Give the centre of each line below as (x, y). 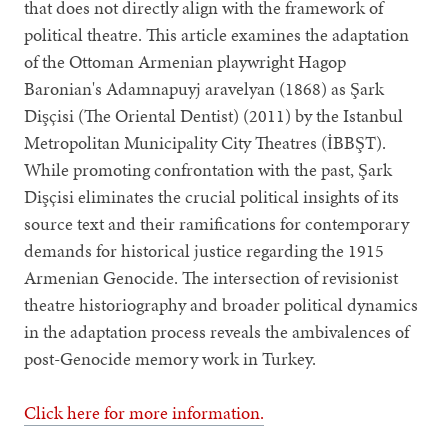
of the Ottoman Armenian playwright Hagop (185, 62)
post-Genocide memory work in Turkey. (170, 359)
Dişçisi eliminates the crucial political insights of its (212, 197)
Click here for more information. (144, 413)
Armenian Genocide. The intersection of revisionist (211, 278)
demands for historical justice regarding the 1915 (204, 251)
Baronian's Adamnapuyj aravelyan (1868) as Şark (204, 89)
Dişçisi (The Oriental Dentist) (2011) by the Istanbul (214, 116)
